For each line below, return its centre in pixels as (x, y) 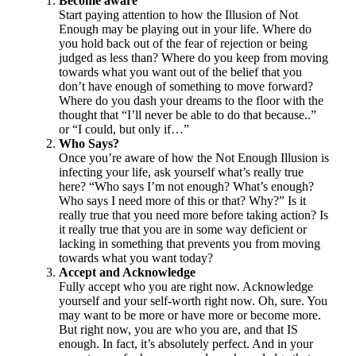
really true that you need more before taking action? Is (193, 215)
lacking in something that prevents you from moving (189, 243)
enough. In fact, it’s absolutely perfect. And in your (186, 343)
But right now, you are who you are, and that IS (178, 329)
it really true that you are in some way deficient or (182, 229)
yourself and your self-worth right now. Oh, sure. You (193, 300)
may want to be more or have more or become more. (190, 315)
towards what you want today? (135, 257)
